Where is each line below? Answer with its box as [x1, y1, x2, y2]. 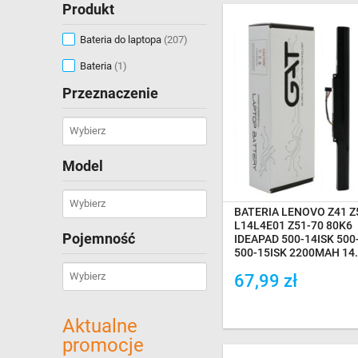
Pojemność [62, 230, 135, 248]
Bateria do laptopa [80, 33, 164, 46]
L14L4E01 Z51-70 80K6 [234, 219, 353, 233]
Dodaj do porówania [254, 301, 343, 313]
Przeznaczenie [62, 85, 158, 102]
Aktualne [62, 315, 137, 338]
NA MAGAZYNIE [280, 129, 352, 141]
